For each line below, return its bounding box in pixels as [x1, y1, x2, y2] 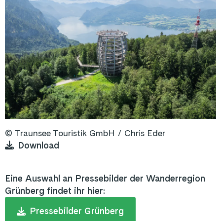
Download [18, 140, 59, 150]
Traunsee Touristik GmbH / [14, 127, 124, 138]
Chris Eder [124, 127, 165, 138]
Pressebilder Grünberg [30, 206, 124, 217]
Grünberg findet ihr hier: [5, 185, 105, 196]
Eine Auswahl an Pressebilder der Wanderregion [5, 173, 205, 184]
